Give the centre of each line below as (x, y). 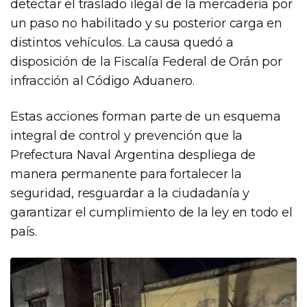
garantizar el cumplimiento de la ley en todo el (151, 212)
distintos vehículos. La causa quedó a (122, 42)
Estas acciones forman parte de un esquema (146, 116)
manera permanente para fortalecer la (126, 174)
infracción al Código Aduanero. (103, 81)
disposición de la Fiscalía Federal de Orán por (146, 61)
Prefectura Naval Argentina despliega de (133, 155)
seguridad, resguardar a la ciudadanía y (130, 193)
